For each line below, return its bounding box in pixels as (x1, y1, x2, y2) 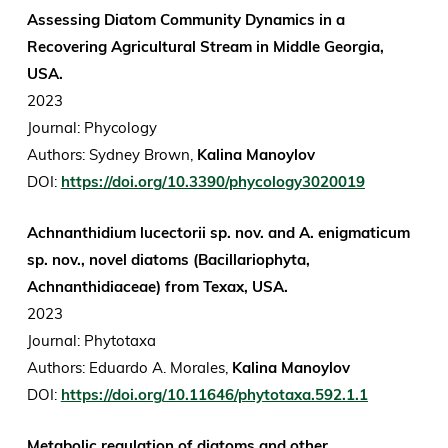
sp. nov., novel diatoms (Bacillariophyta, (26, 250, 310, 270)
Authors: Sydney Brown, (26, 145, 197, 165)
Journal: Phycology (26, 118, 161, 138)
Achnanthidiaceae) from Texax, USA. (26, 277, 288, 297)
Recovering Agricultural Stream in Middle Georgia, (26, 37, 384, 57)
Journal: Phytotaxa (26, 331, 160, 351)
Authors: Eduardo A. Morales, (26, 358, 232, 378)
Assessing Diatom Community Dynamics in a (26, 10, 345, 30)
